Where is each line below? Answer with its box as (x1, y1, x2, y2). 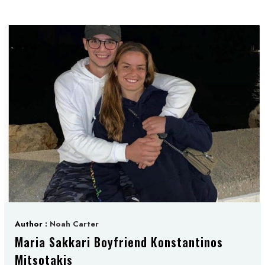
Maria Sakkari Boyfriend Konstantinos (15, 232, 223, 251)
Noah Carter (50, 218, 99, 230)
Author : (15, 218, 50, 230)
